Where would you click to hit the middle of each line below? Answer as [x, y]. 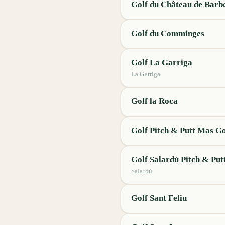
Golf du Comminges [168, 33]
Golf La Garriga [162, 63]
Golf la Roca [154, 101]
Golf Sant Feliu [159, 198]
